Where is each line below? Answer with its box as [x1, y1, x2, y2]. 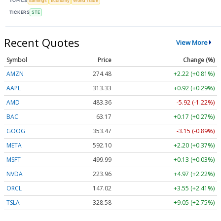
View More [176, 38, 208, 47]
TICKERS [9, 9, 30, 15]
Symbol [6, 55, 27, 64]
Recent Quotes [4, 35, 79, 50]
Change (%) [183, 55, 215, 64]
